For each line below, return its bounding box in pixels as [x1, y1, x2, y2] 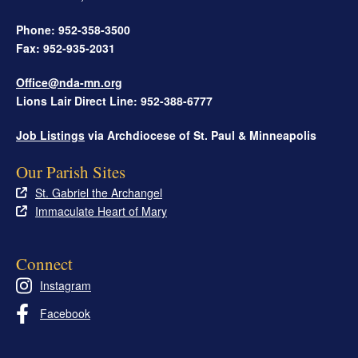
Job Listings [16, 126, 85, 143]
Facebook [40, 304, 90, 321]
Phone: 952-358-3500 [16, 21, 130, 38]
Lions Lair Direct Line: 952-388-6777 [16, 92, 213, 109]
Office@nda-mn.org [16, 74, 122, 90]
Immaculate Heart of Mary [35, 202, 167, 219]
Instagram [40, 276, 91, 293]
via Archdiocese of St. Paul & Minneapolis [85, 126, 316, 143]
